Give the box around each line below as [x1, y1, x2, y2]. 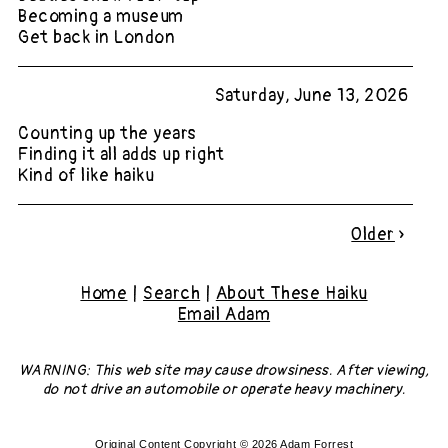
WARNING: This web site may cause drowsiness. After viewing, [18, 361, 430, 381]
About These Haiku [215, 282, 368, 304]
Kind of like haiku [18, 165, 155, 187]
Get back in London [18, 27, 176, 49]
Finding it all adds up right [18, 144, 225, 166]
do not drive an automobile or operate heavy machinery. [42, 380, 406, 400]
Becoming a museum [18, 6, 184, 28]
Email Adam [177, 303, 271, 325]
